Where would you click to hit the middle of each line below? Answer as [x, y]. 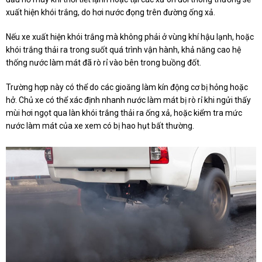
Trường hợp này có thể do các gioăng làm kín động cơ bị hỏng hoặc [127, 87]
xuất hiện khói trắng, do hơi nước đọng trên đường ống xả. [111, 12]
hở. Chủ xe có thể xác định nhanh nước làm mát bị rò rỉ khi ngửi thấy [128, 100]
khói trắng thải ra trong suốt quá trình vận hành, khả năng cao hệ [123, 50]
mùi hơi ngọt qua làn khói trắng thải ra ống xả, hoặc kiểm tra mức [124, 113]
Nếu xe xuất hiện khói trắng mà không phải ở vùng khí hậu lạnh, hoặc [130, 37]
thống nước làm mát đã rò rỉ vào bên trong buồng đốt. [104, 63]
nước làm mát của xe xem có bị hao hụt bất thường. [100, 126]
